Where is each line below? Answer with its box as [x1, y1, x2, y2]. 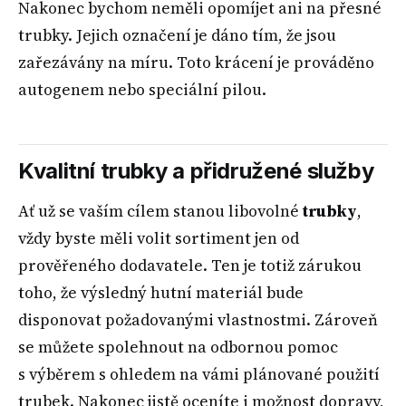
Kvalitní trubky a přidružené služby [18, 157, 374, 184]
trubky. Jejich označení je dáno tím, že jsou [18, 24, 336, 46]
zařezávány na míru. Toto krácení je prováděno [18, 51, 374, 73]
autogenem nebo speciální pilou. [18, 78, 266, 101]
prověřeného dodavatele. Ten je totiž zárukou [18, 254, 362, 276]
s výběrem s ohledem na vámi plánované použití [18, 362, 380, 385]
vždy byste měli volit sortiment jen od [18, 227, 299, 249]
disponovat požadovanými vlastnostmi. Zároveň [18, 308, 378, 331]
